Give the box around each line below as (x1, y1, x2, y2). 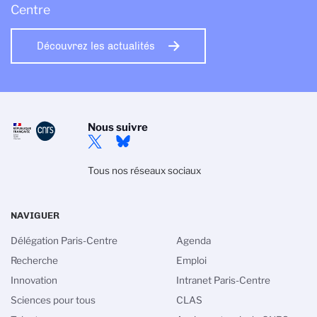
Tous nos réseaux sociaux (87, 165, 201, 177)
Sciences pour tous (11, 294, 96, 306)
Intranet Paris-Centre (176, 275, 270, 287)
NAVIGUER (11, 209, 59, 221)
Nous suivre (87, 121, 148, 134)
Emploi (176, 255, 207, 267)
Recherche (11, 255, 58, 267)
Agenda (176, 235, 211, 247)
